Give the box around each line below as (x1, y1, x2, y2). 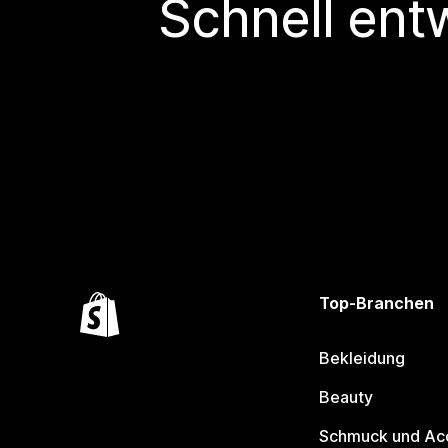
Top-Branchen (319, 293, 435, 313)
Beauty (319, 387, 374, 407)
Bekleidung (319, 348, 406, 368)
